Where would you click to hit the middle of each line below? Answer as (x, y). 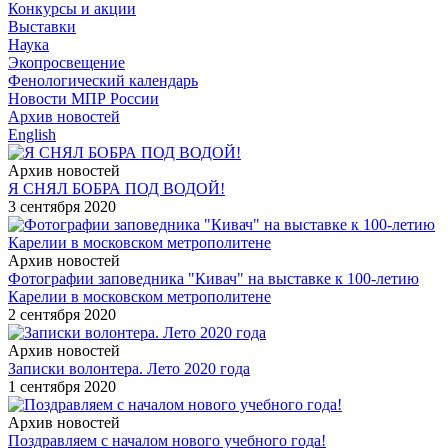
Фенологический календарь (103, 80)
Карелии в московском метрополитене (139, 296)
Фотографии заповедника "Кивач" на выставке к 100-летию (213, 278)
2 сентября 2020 (62, 314)
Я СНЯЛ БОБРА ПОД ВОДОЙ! (116, 188)
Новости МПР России (83, 98)
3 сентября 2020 (62, 206)
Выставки (42, 26)
